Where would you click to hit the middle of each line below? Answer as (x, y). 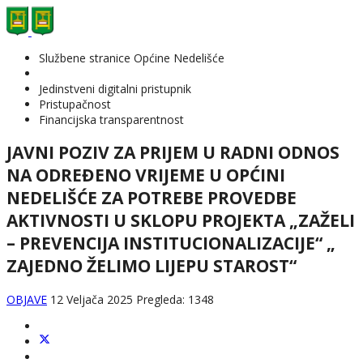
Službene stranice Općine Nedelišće (132, 58)
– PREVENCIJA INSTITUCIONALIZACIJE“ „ (171, 243)
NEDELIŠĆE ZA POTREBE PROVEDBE (152, 198)
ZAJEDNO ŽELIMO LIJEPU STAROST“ (152, 266)
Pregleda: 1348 (175, 299)
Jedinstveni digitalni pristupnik (115, 89)
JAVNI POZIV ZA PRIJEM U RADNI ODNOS (173, 153)
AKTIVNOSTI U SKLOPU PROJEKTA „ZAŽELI (181, 221)
